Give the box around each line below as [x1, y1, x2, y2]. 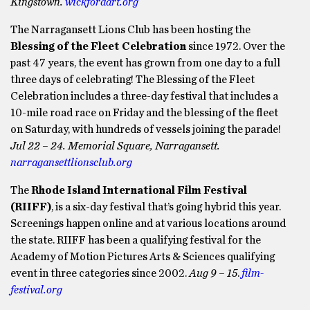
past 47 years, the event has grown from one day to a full [10, 57, 280, 69]
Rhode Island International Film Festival [31, 185, 247, 196]
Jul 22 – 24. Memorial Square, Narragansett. [10, 140, 220, 152]
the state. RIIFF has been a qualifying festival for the [10, 235, 261, 246]
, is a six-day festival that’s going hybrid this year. [51, 201, 281, 212]
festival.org [10, 284, 62, 295]
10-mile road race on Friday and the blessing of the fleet [10, 107, 278, 118]
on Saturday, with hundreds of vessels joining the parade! [10, 124, 281, 135]
